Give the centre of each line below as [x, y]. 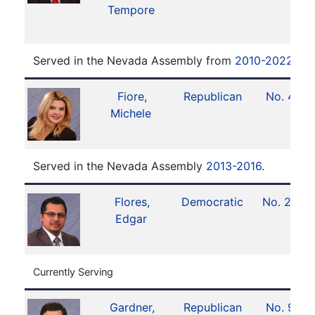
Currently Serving [73, 272]
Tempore [131, 10]
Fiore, [132, 96]
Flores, [132, 202]
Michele [131, 113]
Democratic [212, 202]
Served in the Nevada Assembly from [134, 60]
